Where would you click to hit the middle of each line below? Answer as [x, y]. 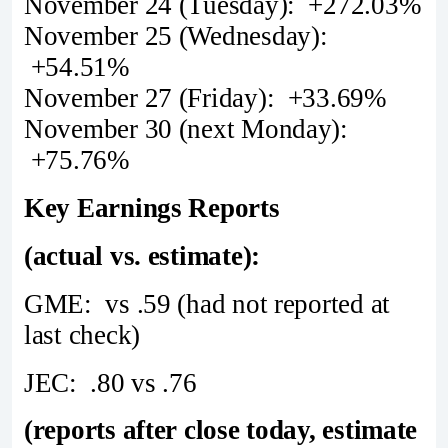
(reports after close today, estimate [221, 430]
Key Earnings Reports [152, 208]
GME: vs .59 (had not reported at [207, 303]
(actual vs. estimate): [142, 255]
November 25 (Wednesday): [176, 36]
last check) [82, 334]
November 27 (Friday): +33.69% [205, 98]
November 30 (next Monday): [186, 129]
